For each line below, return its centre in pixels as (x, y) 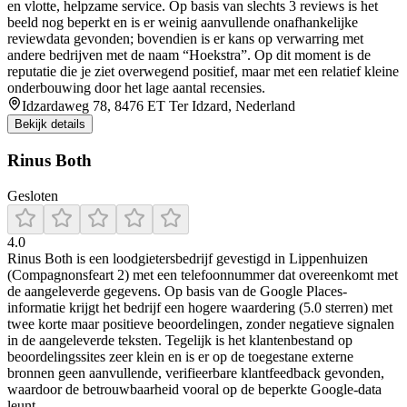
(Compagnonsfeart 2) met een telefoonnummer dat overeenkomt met (203, 274)
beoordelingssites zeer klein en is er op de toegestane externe (180, 356)
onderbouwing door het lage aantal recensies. (136, 88)
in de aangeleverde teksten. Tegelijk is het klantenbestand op (180, 340)
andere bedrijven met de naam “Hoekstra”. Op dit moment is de (189, 55)
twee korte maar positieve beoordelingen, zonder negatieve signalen (201, 323)
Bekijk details (50, 124)
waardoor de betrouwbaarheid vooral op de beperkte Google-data (194, 389)
